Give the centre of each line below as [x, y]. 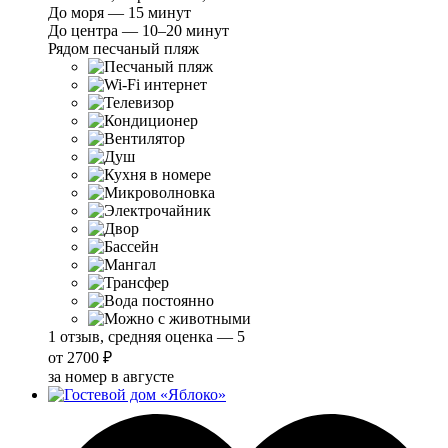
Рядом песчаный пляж [123, 49]
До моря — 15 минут [119, 13]
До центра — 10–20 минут [138, 31]
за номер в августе [111, 377]
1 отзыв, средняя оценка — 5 [146, 337]
